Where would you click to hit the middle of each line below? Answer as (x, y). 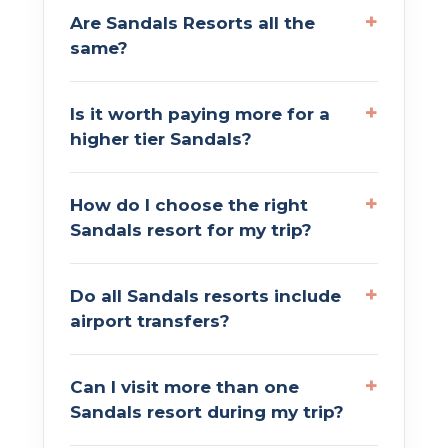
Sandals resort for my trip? (191, 229)
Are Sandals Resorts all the (192, 22)
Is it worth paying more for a (200, 113)
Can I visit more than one (184, 386)
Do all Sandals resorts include (205, 295)
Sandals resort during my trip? (207, 411)
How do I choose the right (189, 204)
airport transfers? (150, 320)
